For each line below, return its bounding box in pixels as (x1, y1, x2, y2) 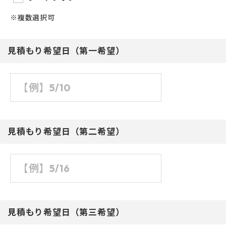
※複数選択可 (10, 13, 55, 22)
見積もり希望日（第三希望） (8, 206, 125, 217)
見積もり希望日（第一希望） (8, 45, 125, 56)
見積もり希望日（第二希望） (8, 126, 125, 137)
